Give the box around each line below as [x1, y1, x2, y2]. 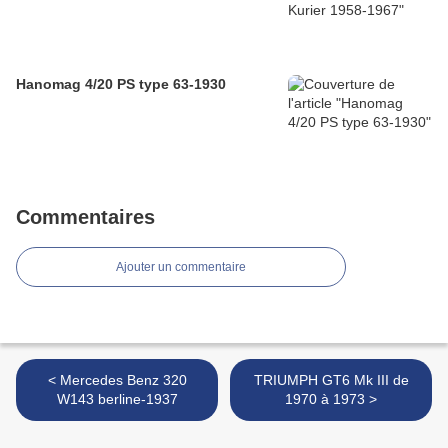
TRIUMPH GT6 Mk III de [253, 372, 409, 389]
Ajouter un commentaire [116, 260, 246, 275]
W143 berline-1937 [56, 391, 178, 408]
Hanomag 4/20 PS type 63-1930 [16, 76, 226, 93]
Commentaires [16, 206, 155, 229]
